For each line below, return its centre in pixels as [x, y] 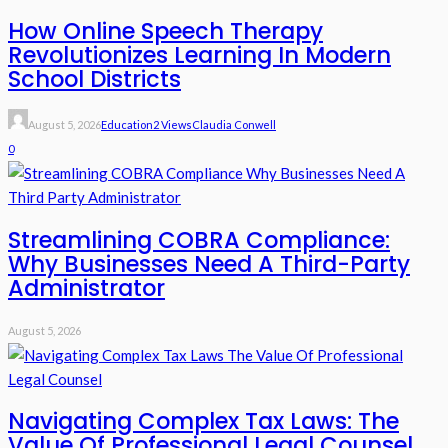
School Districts [94, 78]
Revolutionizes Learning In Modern [199, 54]
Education [127, 125]
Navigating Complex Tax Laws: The [203, 421]
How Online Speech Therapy [165, 30]
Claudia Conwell [234, 125]
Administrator [86, 288]
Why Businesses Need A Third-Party [209, 264]
